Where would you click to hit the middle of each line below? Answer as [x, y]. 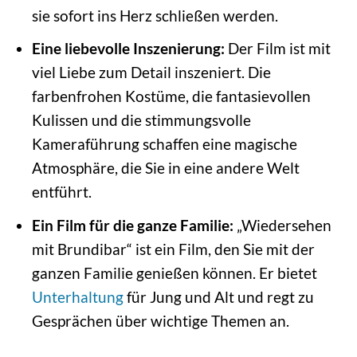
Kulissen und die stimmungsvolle [141, 120]
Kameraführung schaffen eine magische [164, 144]
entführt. [61, 192]
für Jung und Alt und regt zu [218, 296]
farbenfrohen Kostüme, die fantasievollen [171, 96]
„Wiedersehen [282, 225]
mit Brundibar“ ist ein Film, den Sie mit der [173, 249]
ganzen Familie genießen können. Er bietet [174, 273]
